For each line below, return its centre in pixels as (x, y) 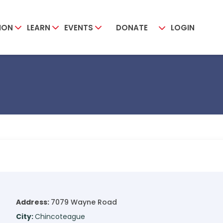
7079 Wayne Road (84, 202)
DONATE (132, 27)
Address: (33, 202)
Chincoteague (60, 216)
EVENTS (78, 27)
